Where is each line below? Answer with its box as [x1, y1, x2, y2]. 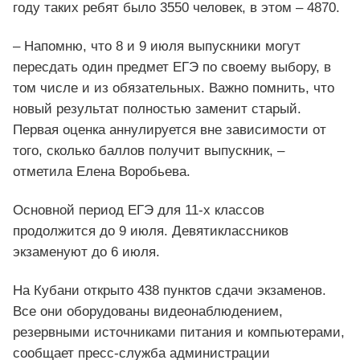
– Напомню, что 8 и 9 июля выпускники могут [13, 39, 301, 55]
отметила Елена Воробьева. [13, 164, 190, 180]
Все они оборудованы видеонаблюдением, [13, 304, 283, 320]
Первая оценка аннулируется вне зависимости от [13, 122, 326, 138]
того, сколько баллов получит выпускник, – [13, 143, 284, 159]
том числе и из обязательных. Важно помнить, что [13, 80, 334, 96]
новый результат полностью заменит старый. [13, 101, 301, 117]
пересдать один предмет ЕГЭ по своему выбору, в [13, 59, 331, 76]
